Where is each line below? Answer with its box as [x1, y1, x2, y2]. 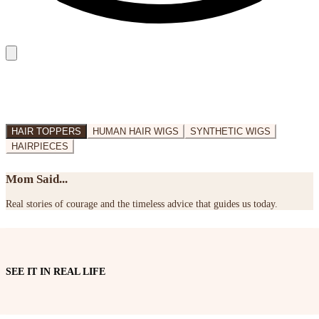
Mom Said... [6, 172, 68, 186]
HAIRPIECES [11, 141, 68, 152]
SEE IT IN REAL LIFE [6, 265, 105, 277]
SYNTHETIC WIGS [190, 126, 271, 137]
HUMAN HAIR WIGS [93, 126, 179, 137]
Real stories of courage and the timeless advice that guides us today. [6, 198, 278, 210]
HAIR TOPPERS [11, 126, 81, 137]
